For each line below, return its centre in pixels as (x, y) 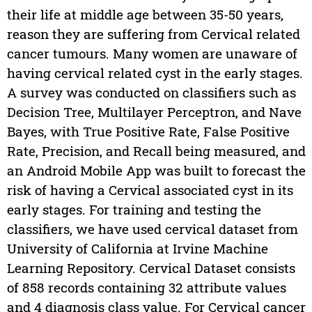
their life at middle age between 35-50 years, (145, 15)
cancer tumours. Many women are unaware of (152, 54)
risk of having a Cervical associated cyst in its (150, 190)
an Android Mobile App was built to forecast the (156, 171)
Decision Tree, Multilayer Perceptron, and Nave (154, 112)
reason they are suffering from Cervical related (153, 34)
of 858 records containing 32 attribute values (146, 288)
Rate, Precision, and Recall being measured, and (156, 151)
